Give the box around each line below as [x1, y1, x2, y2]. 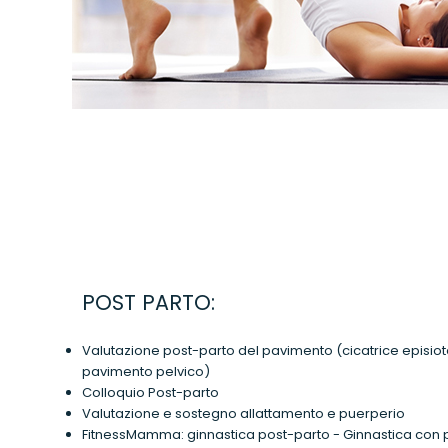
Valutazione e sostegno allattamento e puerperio [82, 404, 405, 424]
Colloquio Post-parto [82, 383, 219, 403]
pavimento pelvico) [82, 362, 210, 382]
